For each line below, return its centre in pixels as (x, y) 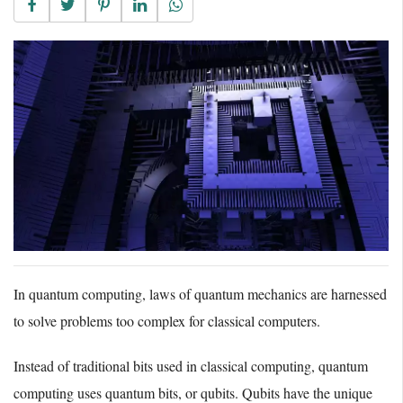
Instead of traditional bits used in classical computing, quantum (191, 366)
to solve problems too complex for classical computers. (167, 321)
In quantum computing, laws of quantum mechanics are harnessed (200, 294)
